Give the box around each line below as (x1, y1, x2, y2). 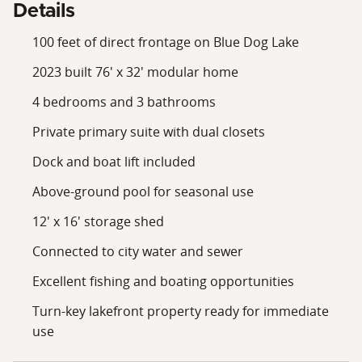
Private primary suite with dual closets (32, 122, 265, 141)
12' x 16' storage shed (32, 212, 164, 230)
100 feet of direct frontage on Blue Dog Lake (32, 32, 299, 51)
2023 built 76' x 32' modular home (32, 62, 238, 81)
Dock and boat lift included (32, 152, 196, 170)
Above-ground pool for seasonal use (32, 182, 254, 200)
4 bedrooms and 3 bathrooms (32, 92, 216, 111)
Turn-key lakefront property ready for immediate (32, 301, 329, 320)
